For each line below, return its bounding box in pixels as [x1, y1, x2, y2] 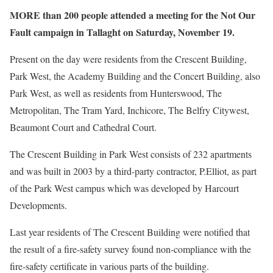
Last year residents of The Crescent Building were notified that [10, 225, 250, 239]
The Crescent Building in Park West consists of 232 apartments [10, 147, 252, 161]
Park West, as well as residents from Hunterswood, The [10, 87, 222, 100]
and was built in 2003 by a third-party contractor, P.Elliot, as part [10, 165, 257, 178]
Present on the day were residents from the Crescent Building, [10, 52, 247, 66]
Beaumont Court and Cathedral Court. [10, 121, 157, 134]
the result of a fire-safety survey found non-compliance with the [10, 243, 251, 256]
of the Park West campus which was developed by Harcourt [10, 182, 239, 195]
